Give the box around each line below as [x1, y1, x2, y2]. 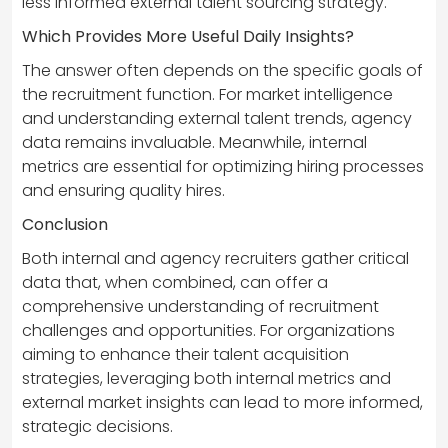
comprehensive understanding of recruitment [22, 295, 379, 319]
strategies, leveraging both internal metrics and [22, 367, 391, 391]
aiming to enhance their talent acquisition [22, 343, 349, 367]
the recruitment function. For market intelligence [22, 83, 393, 107]
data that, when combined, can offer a [22, 271, 328, 295]
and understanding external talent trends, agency [22, 107, 412, 131]
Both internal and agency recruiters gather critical [22, 247, 409, 271]
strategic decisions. [22, 415, 173, 439]
